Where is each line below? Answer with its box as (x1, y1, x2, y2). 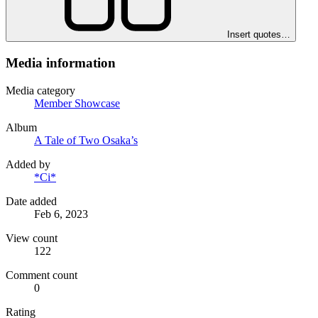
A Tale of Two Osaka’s (34, 133, 138, 146)
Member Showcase (34, 97, 120, 109)
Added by (6, 158, 50, 170)
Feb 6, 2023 (34, 207, 88, 220)
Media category (6, 84, 75, 97)
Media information (6, 55, 116, 70)
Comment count (6, 268, 77, 281)
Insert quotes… (227, 29, 290, 40)
